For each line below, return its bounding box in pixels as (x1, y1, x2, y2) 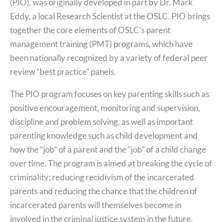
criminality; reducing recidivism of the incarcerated (10, 172, 194, 183)
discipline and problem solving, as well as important (10, 116, 193, 127)
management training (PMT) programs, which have (10, 38, 193, 49)
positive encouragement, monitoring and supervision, (10, 103, 200, 113)
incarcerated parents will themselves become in (10, 200, 181, 211)
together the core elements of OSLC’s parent (10, 24, 170, 35)
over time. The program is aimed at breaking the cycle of (10, 158, 212, 169)
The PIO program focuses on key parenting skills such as (10, 89, 209, 100)
